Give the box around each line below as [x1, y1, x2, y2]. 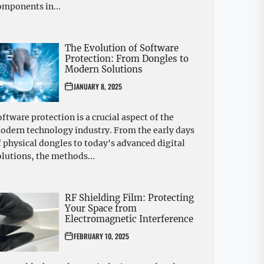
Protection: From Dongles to [65, 53, 189, 65]
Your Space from [65, 203, 137, 214]
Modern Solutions [65, 64, 143, 75]
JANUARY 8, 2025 [74, 81, 122, 92]
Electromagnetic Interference [65, 213, 193, 225]
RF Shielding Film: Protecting [65, 192, 194, 204]
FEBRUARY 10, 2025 [74, 231, 129, 242]
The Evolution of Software [65, 42, 179, 54]
